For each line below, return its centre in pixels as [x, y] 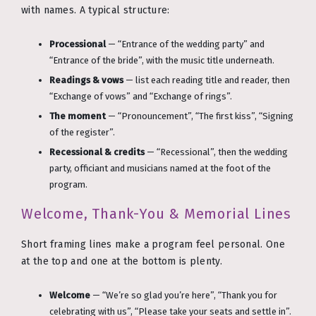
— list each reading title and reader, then [207, 80]
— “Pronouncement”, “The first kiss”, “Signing [200, 116]
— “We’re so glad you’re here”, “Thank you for [184, 295]
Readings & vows [86, 80]
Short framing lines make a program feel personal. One [153, 244]
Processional [78, 44]
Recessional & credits [97, 152]
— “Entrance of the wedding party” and [185, 44]
